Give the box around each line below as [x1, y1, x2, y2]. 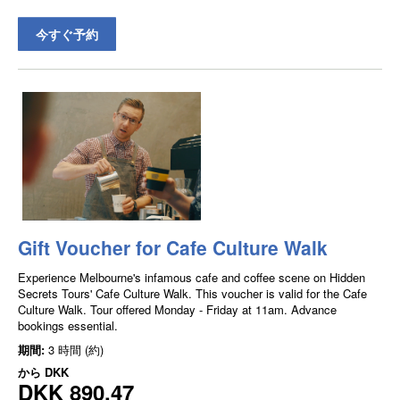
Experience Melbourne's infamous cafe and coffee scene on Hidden [18, 269, 365, 287]
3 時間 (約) [48, 341, 104, 359]
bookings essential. [18, 317, 118, 335]
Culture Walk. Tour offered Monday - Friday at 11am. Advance [18, 301, 337, 319]
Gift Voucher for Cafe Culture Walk [18, 234, 328, 262]
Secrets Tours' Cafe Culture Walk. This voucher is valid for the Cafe [18, 285, 367, 303]
